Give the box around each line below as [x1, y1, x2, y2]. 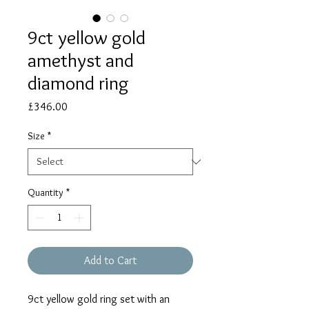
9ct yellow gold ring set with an [28, 292, 170, 306]
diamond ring [28, 71, 129, 95]
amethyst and [28, 48, 134, 72]
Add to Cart [84, 254, 137, 268]
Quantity [28, 186, 63, 199]
